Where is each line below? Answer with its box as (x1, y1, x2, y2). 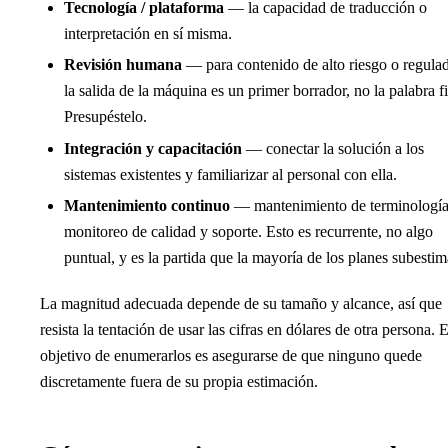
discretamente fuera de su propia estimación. (40, 373, 318, 391)
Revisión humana (64, 56, 182, 74)
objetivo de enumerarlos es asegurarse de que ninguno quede (40, 347, 422, 365)
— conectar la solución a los (242, 139, 424, 157)
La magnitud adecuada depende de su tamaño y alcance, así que (40, 295, 442, 313)
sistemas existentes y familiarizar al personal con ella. (64, 165, 397, 183)
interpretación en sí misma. (64, 24, 232, 42)
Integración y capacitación (64, 139, 242, 157)
